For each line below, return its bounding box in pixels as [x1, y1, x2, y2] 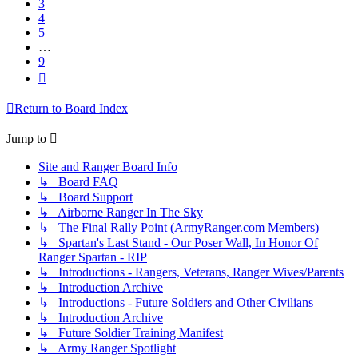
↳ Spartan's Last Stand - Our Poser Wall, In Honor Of [38, 236, 318, 250]
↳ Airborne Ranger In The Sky [38, 205, 203, 220]
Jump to [6, 132, 46, 146]
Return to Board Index [14, 101, 128, 116]
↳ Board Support [38, 190, 133, 205]
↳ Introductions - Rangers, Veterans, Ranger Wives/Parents [38, 265, 344, 280]
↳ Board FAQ [38, 175, 118, 189]
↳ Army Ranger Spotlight [38, 341, 176, 356]
